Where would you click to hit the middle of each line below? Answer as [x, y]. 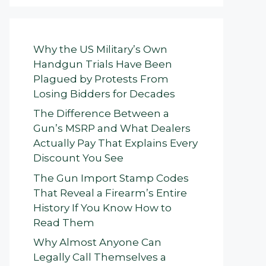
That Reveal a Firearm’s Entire [110, 193]
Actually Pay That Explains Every [115, 143]
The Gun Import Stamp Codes [111, 178]
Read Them [64, 222]
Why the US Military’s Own [100, 49]
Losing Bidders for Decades [104, 94]
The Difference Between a [101, 113]
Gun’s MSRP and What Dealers [112, 128]
